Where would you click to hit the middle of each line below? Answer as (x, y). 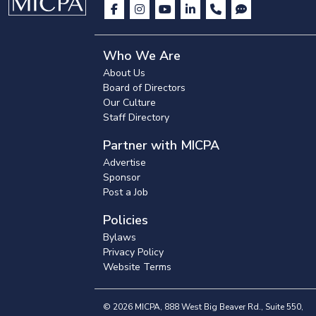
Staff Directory (136, 118)
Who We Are (142, 56)
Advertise (124, 163)
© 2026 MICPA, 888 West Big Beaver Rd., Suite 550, (203, 307)
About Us (124, 73)
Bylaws (120, 238)
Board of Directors (144, 88)
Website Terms (137, 267)
